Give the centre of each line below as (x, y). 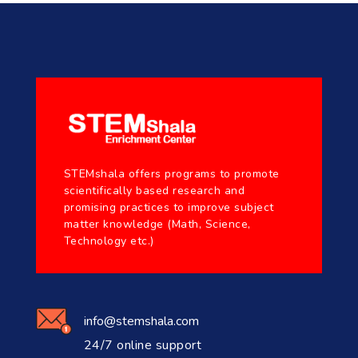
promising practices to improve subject (169, 207)
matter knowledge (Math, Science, (157, 224)
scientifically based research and (154, 190)
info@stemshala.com (141, 321)
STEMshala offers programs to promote (171, 173)
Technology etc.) (109, 241)
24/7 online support (143, 345)
